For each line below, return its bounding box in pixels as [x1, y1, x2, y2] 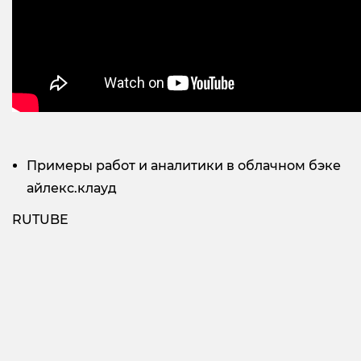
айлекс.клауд [27, 180, 117, 197]
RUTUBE [12, 212, 68, 228]
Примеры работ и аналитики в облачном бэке [27, 158, 341, 174]
